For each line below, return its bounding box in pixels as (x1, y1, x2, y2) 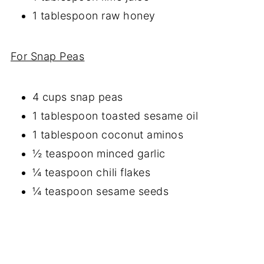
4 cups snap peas (32, 90, 123, 103)
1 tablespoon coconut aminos (32, 128, 187, 141)
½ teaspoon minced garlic (32, 147, 169, 160)
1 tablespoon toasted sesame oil (32, 109, 199, 122)
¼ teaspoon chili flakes (32, 166, 154, 179)
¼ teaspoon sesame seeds (32, 184, 172, 197)
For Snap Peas (10, 49, 85, 62)
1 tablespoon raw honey (32, 9, 159, 22)
